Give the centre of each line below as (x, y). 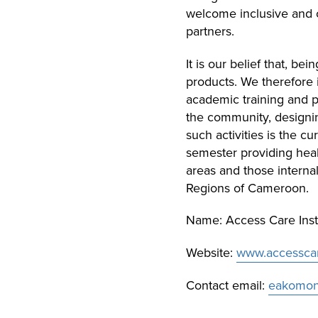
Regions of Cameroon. (248, 188)
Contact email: (227, 285)
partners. (210, 31)
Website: (212, 253)
